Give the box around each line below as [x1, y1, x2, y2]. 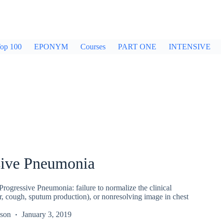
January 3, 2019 [21, 210, 72, 219]
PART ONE [118, 42, 156, 51]
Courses [80, 42, 106, 51]
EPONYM [34, 42, 68, 51]
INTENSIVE [169, 42, 211, 51]
